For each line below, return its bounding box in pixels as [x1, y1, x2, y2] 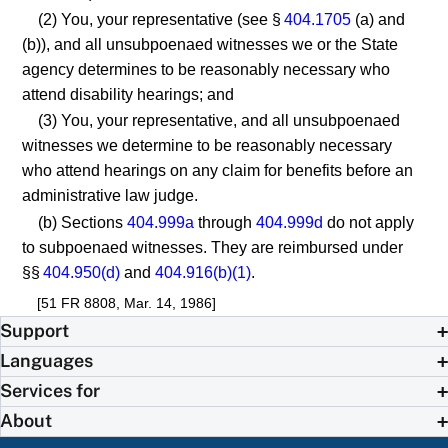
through [194, 213, 257, 231]
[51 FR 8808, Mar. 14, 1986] [36, 294, 216, 311]
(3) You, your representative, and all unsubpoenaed [38, 112, 401, 130]
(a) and [351, 10, 406, 28]
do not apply [323, 213, 415, 231]
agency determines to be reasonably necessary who [22, 60, 391, 78]
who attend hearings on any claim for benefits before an [22, 162, 414, 180]
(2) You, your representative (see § [38, 10, 285, 28]
